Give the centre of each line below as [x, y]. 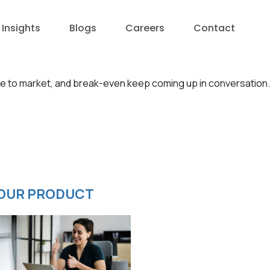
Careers [145, 28]
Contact [215, 28]
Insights [21, 28]
